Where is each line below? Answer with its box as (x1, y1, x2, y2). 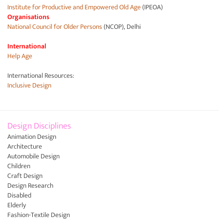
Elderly (7, 199, 26, 211)
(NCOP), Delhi (102, 21, 141, 32)
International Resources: (7, 70, 74, 81)
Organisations (7, 11, 49, 22)
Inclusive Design (7, 80, 51, 91)
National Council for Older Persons (7, 21, 102, 32)
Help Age (7, 50, 32, 62)
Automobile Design (7, 151, 60, 162)
